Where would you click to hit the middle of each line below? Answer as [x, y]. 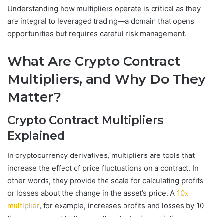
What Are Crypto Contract [94, 61]
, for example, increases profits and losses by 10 [122, 205]
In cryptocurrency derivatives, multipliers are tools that [101, 155]
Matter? [34, 97]
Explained [36, 136]
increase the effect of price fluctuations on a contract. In [103, 168]
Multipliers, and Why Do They [107, 79]
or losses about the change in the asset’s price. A [92, 193]
